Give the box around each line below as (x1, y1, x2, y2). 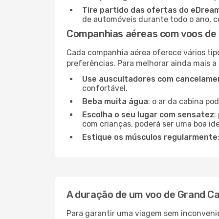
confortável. (82, 84, 128, 93)
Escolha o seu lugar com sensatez (82, 110, 214, 119)
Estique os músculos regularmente (82, 132, 218, 142)
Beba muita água (82, 97, 148, 106)
